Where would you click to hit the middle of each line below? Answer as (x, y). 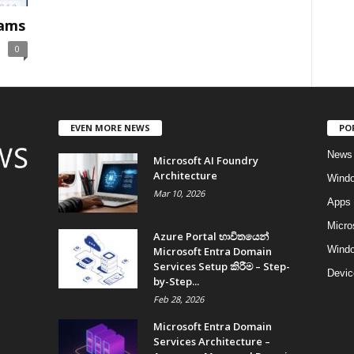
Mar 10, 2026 (179, 193)
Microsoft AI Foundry (205, 160)
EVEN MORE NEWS (110, 127)
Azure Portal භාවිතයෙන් (211, 236)
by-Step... (176, 281)
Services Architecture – (211, 341)
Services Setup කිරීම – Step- (221, 266)
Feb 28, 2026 (178, 299)
